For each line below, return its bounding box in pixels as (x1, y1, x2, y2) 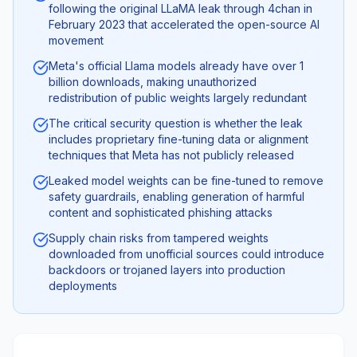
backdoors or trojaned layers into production (49, 263, 285, 277)
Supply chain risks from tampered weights (49, 231, 269, 245)
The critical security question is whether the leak (49, 116, 303, 130)
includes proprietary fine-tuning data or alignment (49, 132, 308, 146)
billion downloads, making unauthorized (49, 75, 257, 88)
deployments (49, 279, 117, 292)
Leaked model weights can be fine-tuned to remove (49, 174, 324, 187)
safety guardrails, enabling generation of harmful (49, 190, 304, 203)
